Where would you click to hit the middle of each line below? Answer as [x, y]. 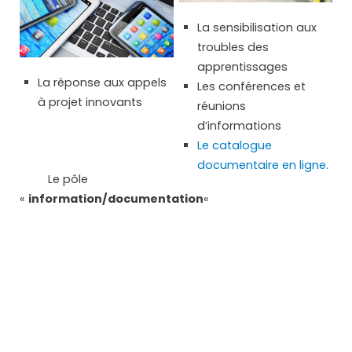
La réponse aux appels [103, 82]
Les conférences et [251, 86]
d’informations [239, 125]
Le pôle [54, 179]
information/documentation [116, 198]
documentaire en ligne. [262, 165]
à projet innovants [90, 102]
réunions [221, 106]
